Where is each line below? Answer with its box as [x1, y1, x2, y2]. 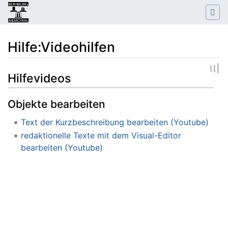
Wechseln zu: [7, 66, 57, 77]
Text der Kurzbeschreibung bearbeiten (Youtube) [20, 117, 209, 128]
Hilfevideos [8, 71, 71, 86]
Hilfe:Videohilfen [8, 39, 115, 55]
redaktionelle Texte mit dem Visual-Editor [20, 130, 181, 140]
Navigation [57, 66, 99, 77]
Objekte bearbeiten [8, 97, 105, 110]
